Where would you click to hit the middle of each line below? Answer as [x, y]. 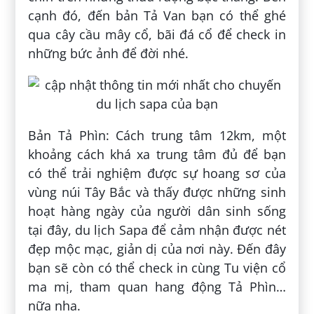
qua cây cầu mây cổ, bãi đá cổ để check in [157, 34]
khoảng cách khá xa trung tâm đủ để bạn [157, 154]
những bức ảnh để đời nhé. [109, 53]
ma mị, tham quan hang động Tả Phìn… [157, 286]
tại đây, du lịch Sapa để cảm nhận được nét [157, 230]
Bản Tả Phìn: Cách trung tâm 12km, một [157, 135]
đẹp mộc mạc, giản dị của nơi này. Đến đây [157, 248]
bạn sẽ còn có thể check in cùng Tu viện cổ [157, 267]
